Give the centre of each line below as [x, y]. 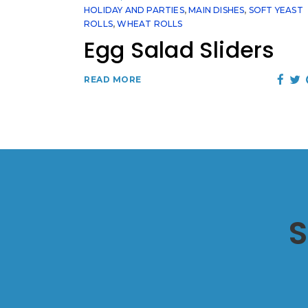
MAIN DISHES [217, 10]
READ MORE [113, 80]
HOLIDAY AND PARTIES [134, 10]
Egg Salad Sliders [179, 50]
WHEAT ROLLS [150, 24]
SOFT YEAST [276, 10]
